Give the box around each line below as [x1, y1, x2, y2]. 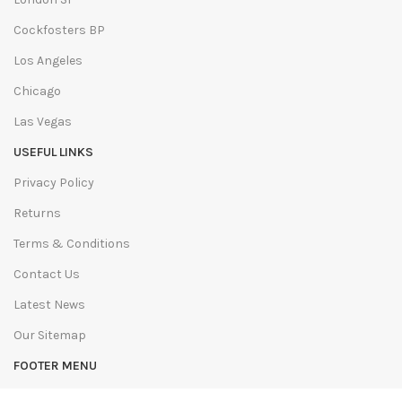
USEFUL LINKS [13, 144, 93, 160]
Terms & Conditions [13, 235, 130, 251]
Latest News [13, 296, 85, 312]
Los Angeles [13, 52, 83, 68]
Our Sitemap [13, 327, 86, 343]
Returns [13, 205, 61, 221]
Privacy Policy [13, 174, 94, 190]
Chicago [13, 83, 61, 99]
